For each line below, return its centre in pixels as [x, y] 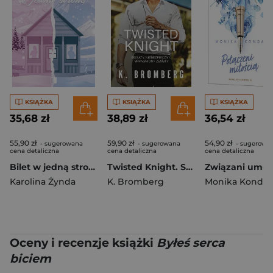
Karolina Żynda [43, 182]
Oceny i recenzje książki [83, 243]
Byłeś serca [191, 243]
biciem [30, 259]
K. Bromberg [136, 182]
